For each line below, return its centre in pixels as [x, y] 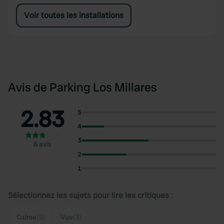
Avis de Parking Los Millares [82, 87]
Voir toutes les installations [74, 15]
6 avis [43, 144]
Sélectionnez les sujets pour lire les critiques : [90, 195]
